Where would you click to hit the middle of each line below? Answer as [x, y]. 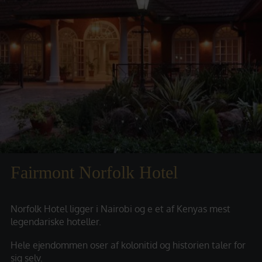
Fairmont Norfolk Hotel [94, 172]
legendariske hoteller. [56, 222]
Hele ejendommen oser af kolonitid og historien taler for [128, 245]
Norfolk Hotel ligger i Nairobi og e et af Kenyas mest [120, 209]
